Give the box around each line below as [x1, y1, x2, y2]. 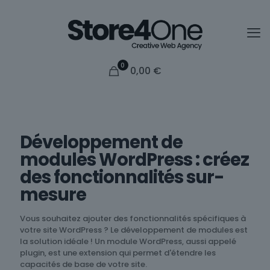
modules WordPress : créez [20, 148, 249, 172]
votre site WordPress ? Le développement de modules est [20, 224, 248, 236]
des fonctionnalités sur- [20, 165, 224, 189]
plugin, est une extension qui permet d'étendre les [20, 247, 216, 259]
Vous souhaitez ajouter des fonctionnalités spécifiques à [20, 213, 246, 224]
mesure [20, 183, 86, 207]
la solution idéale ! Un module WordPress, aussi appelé [20, 236, 236, 247]
